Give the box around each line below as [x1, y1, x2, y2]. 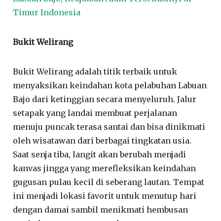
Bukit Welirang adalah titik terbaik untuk [13, 66, 178, 76]
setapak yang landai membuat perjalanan [13, 108, 178, 118]
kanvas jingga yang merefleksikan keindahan [13, 163, 196, 173]
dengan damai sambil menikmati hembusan [13, 204, 188, 215]
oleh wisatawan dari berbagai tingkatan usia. [13, 135, 192, 146]
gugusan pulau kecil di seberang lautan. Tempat [13, 177, 205, 187]
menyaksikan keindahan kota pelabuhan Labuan [13, 80, 207, 90]
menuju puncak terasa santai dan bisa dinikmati [13, 121, 206, 132]
